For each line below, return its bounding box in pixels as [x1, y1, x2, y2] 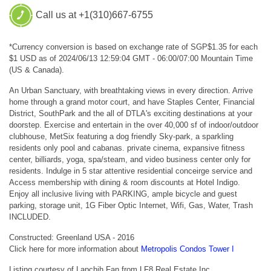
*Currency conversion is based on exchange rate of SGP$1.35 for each [9, 42, 258, 51]
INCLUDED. [9, 212, 51, 221]
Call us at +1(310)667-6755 [36, 9, 153, 20]
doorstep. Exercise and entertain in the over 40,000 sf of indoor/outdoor [9, 120, 258, 129]
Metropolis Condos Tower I [141, 244, 234, 253]
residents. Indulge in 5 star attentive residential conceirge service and [9, 166, 252, 175]
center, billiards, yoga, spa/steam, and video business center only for [9, 154, 250, 164]
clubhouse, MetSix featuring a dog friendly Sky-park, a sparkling [9, 131, 233, 141]
